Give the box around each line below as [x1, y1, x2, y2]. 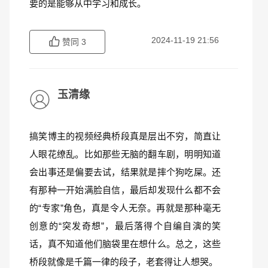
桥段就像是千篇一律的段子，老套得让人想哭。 [29, 257, 218, 267]
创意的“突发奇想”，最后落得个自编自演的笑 [29, 221, 221, 231]
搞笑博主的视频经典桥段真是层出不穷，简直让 [29, 131, 221, 141]
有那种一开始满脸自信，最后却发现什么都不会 [29, 185, 221, 195]
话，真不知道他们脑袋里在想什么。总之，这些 [29, 239, 221, 249]
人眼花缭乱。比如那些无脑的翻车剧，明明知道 [29, 149, 221, 159]
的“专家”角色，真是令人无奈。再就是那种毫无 [29, 203, 221, 213]
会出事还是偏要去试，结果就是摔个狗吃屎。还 [29, 167, 221, 177]
